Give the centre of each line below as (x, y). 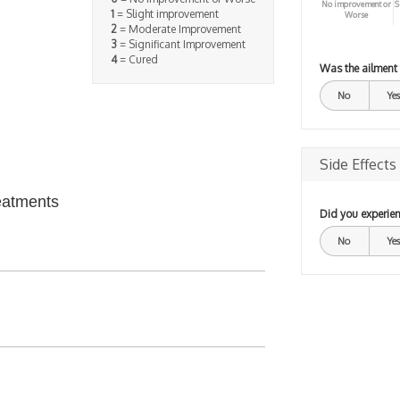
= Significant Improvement (181, 44)
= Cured (137, 59)
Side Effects (358, 164)
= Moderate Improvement (179, 29)
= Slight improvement (166, 13)
